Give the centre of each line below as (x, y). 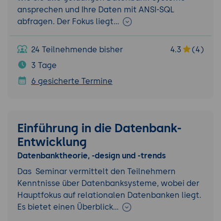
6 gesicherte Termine (72, 81)
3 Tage (44, 65)
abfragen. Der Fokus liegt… (69, 21)
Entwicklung (52, 142)
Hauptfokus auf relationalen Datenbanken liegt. (109, 195)
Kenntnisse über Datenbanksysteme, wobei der (108, 183)
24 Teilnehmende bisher (77, 49)
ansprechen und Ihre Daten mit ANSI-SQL (96, 9)
